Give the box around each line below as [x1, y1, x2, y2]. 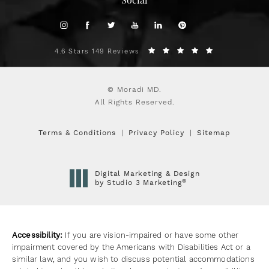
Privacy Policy [128, 128, 184, 138]
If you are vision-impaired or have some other [62, 231, 239, 241]
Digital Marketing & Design [94, 169, 200, 179]
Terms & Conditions [38, 128, 116, 138]
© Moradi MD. [107, 85, 162, 95]
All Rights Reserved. [94, 98, 175, 107]
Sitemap [197, 128, 231, 138]
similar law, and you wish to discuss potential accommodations [12, 255, 255, 265]
